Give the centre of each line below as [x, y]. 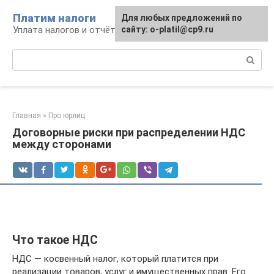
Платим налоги [54, 18]
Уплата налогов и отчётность [77, 30]
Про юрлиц [67, 116]
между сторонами [62, 144]
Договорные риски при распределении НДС [129, 132]
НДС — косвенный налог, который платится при [115, 259]
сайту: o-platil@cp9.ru [167, 29]
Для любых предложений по [182, 18]
